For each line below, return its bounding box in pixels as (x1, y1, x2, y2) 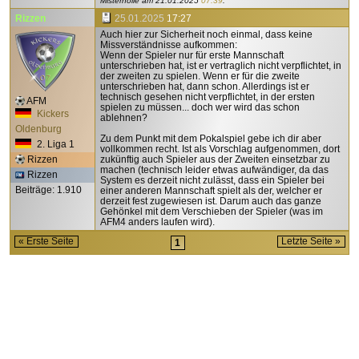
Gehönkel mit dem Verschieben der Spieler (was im (99, 205, 323, 217)
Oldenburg (15, 123, 62, 135)
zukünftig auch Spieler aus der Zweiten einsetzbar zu (99, 153, 330, 165)
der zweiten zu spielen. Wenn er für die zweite (99, 70, 300, 82)
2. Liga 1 (34, 138, 75, 150)
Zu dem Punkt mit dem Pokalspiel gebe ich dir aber (99, 132, 321, 144)
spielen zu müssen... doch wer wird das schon (99, 101, 300, 113)
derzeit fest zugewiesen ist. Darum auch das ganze (99, 195, 321, 207)
